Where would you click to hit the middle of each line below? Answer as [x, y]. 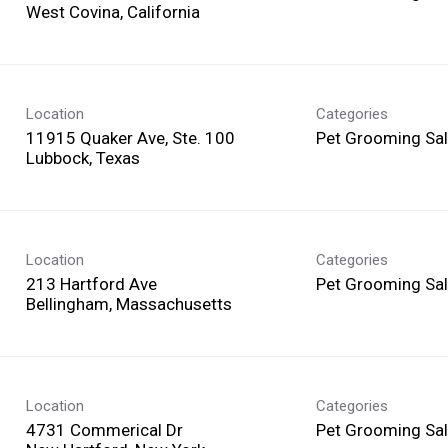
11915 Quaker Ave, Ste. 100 [130, 137]
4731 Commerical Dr [104, 429]
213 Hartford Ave [91, 283]
